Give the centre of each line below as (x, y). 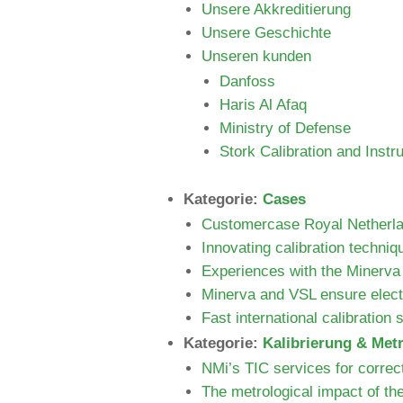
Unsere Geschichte (266, 33)
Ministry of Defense (285, 128)
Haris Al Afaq (263, 105)
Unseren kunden (256, 56)
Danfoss (247, 81)
